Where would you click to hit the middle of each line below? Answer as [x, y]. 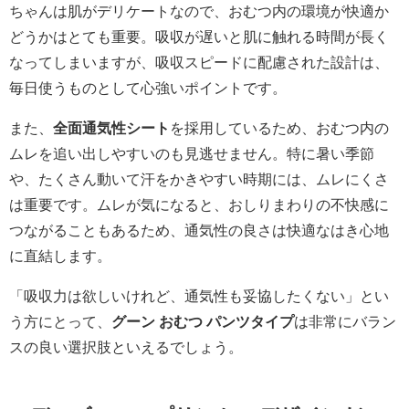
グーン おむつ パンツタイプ [203, 322]
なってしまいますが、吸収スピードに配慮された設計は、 [199, 63]
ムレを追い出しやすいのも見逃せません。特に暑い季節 [192, 154]
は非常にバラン [345, 322]
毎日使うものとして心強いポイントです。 [148, 88]
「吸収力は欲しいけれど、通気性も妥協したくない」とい [199, 296]
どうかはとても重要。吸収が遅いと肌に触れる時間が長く [199, 37]
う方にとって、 [60, 322]
